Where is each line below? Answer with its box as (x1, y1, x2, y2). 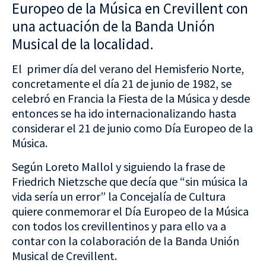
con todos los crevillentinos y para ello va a (12, 218, 226, 233)
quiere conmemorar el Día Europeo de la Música (12, 203, 249, 218)
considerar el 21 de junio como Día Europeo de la (12, 121, 253, 136)
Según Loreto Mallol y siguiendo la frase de (12, 159, 225, 174)
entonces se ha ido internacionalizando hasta (12, 106, 236, 121)
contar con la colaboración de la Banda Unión (12, 233, 239, 248)
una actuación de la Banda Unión (12, 17, 215, 36)
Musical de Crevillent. (12, 248, 117, 263)
